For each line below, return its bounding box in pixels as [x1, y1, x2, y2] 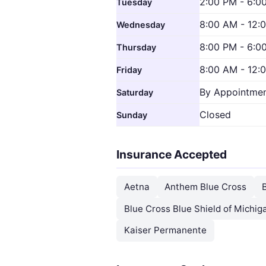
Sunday [116, 110, 147, 121]
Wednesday [116, 20, 165, 30]
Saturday [116, 87, 153, 98]
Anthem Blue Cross [164, 180, 247, 192]
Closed [199, 109, 231, 121]
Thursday [116, 42, 156, 53]
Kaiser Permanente [123, 224, 207, 236]
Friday [116, 65, 142, 75]
